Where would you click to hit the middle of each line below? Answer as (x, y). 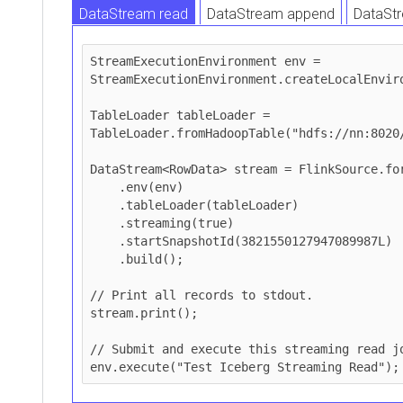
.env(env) (104, 187)
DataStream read (134, 13)
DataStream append (271, 13)
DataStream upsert (267, 49)
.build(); (104, 259)
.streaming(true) (104, 223)
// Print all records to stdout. (201, 295)
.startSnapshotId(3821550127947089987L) (104, 241)
